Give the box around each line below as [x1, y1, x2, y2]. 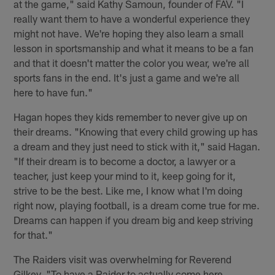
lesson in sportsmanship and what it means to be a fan [14, 41, 254, 54]
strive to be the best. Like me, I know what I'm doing [14, 184, 243, 196]
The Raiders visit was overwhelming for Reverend [14, 252, 232, 265]
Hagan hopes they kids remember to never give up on [14, 110, 248, 123]
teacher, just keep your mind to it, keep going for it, [14, 169, 236, 182]
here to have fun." [14, 85, 93, 98]
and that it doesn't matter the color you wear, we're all [14, 56, 250, 69]
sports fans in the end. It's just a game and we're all [14, 71, 240, 83]
